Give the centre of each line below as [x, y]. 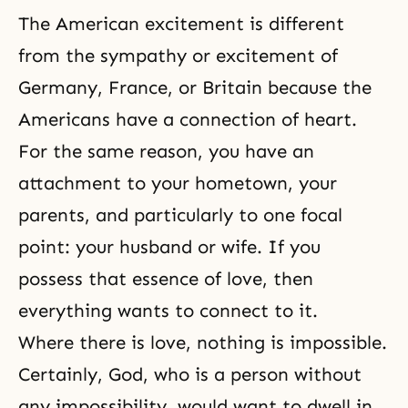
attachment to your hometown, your [178, 183]
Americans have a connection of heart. [188, 119]
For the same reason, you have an [166, 151]
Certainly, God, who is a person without [190, 374]
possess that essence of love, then [166, 279]
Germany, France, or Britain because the [195, 87]
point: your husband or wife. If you [169, 247]
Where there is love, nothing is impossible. [203, 342]
